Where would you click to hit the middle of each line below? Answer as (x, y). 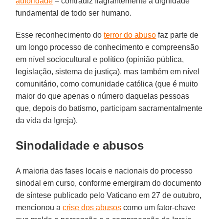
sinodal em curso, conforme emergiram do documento (109, 183)
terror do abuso (130, 35)
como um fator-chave (159, 207)
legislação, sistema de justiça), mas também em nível (108, 71)
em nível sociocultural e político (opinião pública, (100, 59)
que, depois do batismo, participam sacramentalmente (109, 108)
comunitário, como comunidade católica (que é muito (107, 84)
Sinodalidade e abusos (80, 145)
